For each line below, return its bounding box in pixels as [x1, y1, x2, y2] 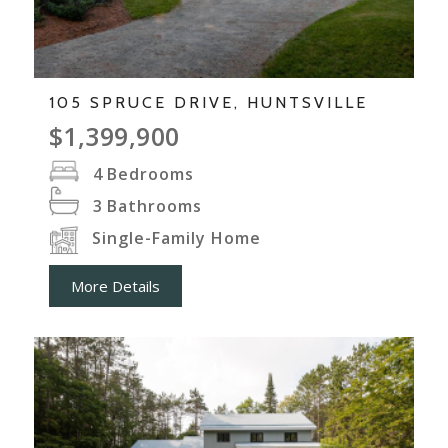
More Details [70, 275, 160, 296]
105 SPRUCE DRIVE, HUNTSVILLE [48, 92, 368, 112]
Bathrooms [106, 194, 202, 217]
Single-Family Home [91, 226, 261, 249]
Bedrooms [106, 162, 194, 185]
